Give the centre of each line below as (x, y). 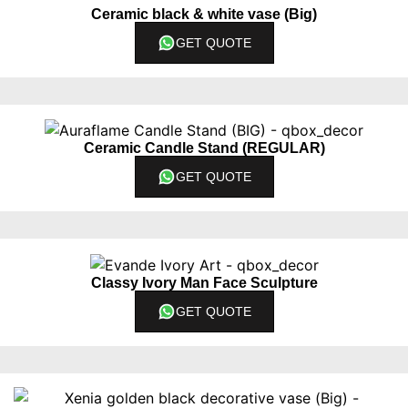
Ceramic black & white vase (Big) (204, 14)
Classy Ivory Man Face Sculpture (204, 282)
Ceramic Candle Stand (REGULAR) (204, 148)
